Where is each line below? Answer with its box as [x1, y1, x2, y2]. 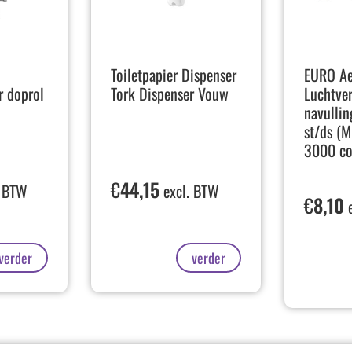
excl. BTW [159, 178, 219, 203]
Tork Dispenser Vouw [110, 82, 229, 106]
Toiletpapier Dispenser [110, 63, 236, 87]
